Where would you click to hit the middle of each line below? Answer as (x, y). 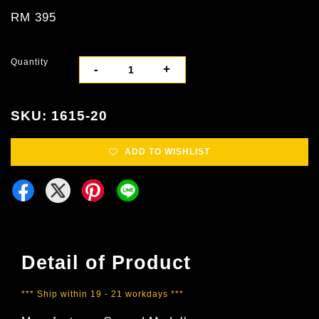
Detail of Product (106, 263)
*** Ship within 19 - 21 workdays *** (103, 294)
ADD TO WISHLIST (167, 152)
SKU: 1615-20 (59, 116)
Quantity (30, 62)
